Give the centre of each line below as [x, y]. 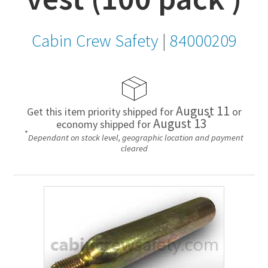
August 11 [202, 111]
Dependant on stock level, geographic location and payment [136, 138]
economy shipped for [105, 124]
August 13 [180, 123]
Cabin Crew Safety [95, 40]
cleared [134, 149]
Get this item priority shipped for [101, 111]
